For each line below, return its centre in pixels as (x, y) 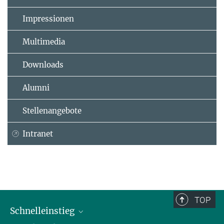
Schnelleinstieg (43, 211)
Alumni (36, 88)
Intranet (38, 134)
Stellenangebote (52, 111)
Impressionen (48, 19)
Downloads (43, 65)
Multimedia (44, 42)
